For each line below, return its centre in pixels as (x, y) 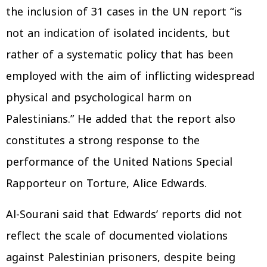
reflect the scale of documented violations (117, 236)
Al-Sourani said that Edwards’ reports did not (124, 215)
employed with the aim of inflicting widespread (130, 76)
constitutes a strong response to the (103, 141)
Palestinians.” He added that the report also (121, 119)
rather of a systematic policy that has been (119, 55)
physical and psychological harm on (99, 98)
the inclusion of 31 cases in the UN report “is (124, 12)
